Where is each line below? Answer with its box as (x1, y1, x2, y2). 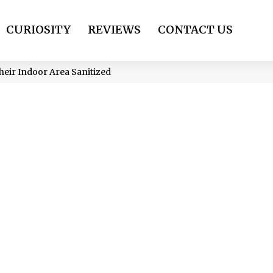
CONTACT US (158, 23, 233, 37)
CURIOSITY (6, 23, 71, 37)
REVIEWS (88, 23, 141, 37)
